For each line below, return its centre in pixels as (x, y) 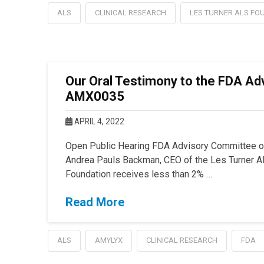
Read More (95, 202)
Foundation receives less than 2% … (138, 174)
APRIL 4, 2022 (98, 121)
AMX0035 (95, 96)
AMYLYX (108, 240)
